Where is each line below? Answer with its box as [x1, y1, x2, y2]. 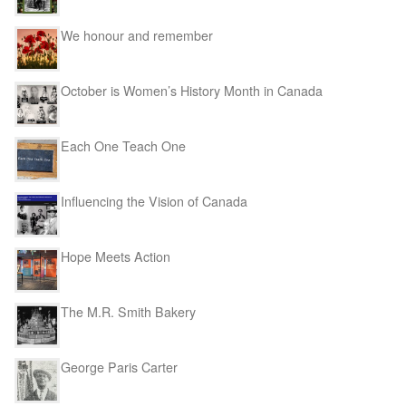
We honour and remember [61, 26, 213, 45]
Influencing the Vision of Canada [61, 192, 247, 211]
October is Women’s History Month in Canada [61, 82, 323, 101]
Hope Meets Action [61, 246, 170, 266]
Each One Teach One [61, 137, 186, 156]
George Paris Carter [61, 357, 178, 376]
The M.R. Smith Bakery [61, 302, 196, 321]
